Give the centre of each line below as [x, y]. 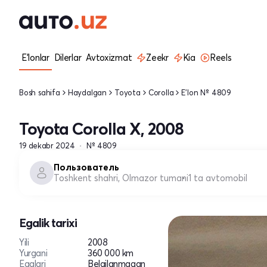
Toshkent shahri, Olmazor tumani [121, 178]
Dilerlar [68, 58]
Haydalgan [87, 92]
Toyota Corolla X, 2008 [101, 129]
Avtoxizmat [109, 58]
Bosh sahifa [40, 92]
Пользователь [86, 167]
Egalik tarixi [48, 223]
